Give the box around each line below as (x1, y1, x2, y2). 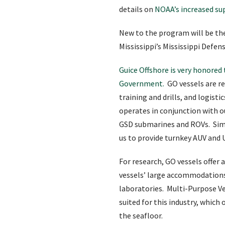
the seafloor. (119, 210, 166, 220)
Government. (119, 78, 166, 88)
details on (119, 4, 155, 14)
